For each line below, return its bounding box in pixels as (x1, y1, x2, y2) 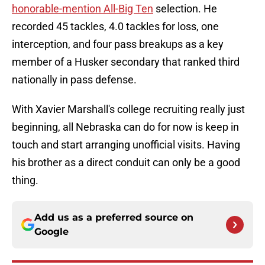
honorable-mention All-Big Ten (12, 2, 153, 15)
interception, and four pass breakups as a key (12, 38, 224, 51)
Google (34, 226, 69, 238)
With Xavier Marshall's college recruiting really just (12, 103, 245, 116)
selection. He (153, 2, 217, 15)
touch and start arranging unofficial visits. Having (12, 138, 240, 151)
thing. (12, 174, 38, 187)
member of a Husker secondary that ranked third (12, 56, 240, 69)
